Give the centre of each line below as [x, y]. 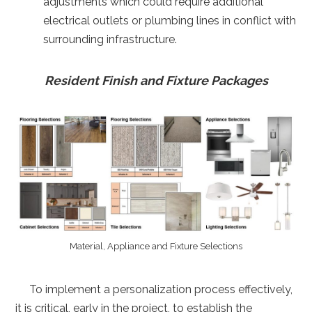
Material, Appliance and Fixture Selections [156, 246]
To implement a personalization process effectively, [154, 289]
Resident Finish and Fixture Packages [156, 80]
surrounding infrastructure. [110, 39]
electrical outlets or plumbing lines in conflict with [170, 20]
